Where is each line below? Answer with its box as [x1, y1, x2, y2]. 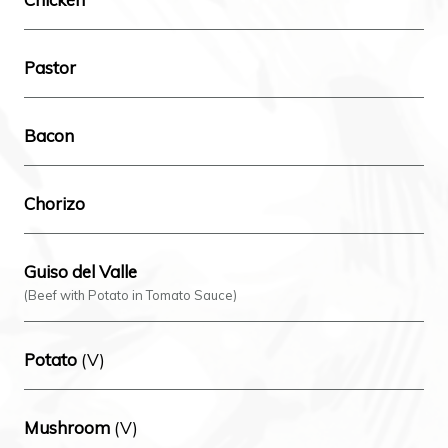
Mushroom [24, 417, 110, 438]
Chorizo [24, 193, 85, 214]
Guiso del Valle [24, 261, 137, 282]
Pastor [24, 57, 76, 78]
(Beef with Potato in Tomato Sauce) [24, 287, 237, 303]
